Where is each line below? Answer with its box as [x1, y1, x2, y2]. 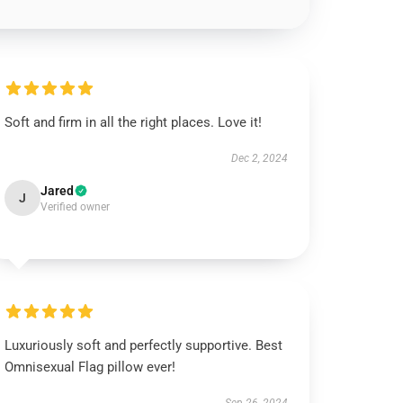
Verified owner [40, 201, 111, 213]
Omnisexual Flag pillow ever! [4, 359, 176, 375]
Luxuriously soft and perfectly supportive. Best [4, 337, 283, 354]
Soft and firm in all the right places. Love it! [4, 114, 263, 130]
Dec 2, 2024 [230, 152, 288, 165]
